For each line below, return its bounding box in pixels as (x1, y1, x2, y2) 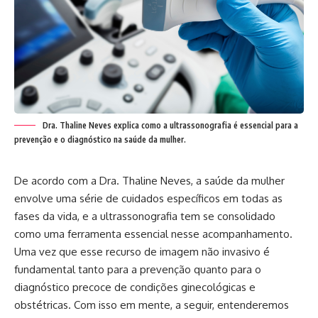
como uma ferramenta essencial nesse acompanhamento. (14, 226, 292, 241)
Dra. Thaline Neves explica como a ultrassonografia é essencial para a (43, 119, 298, 131)
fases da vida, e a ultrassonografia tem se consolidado (14, 209, 275, 223)
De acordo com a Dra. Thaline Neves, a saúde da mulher (14, 173, 285, 187)
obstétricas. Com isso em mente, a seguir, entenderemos (14, 297, 289, 312)
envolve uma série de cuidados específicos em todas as (14, 191, 283, 205)
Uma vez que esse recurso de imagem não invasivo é (14, 244, 270, 258)
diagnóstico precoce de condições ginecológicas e (14, 280, 256, 294)
